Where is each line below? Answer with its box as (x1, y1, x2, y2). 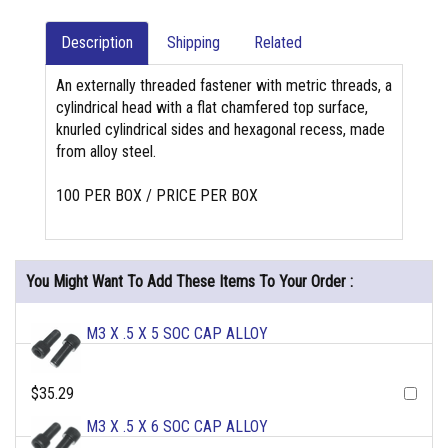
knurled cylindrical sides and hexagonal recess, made (56, 120, 385, 140)
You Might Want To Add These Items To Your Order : (26, 272, 353, 292)
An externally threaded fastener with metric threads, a (56, 76, 392, 96)
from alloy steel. (56, 142, 156, 162)
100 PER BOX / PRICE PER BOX (56, 186, 258, 206)
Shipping (167, 33, 220, 53)
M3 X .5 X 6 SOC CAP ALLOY (86, 417, 268, 437)
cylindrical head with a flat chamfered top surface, (56, 98, 368, 118)
